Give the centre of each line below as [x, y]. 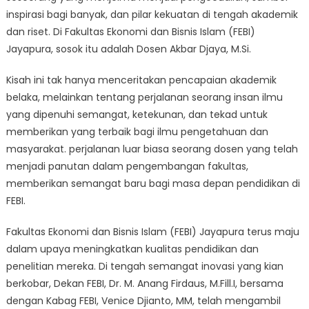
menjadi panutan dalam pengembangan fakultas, [127, 167]
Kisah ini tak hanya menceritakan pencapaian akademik [141, 80]
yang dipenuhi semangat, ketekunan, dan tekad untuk [137, 115]
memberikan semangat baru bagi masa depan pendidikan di [153, 184]
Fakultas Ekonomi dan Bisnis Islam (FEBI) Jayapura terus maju [152, 232]
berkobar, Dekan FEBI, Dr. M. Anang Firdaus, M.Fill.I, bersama [144, 284]
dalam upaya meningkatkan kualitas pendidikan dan [132, 249]
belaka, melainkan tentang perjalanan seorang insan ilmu [144, 98]
